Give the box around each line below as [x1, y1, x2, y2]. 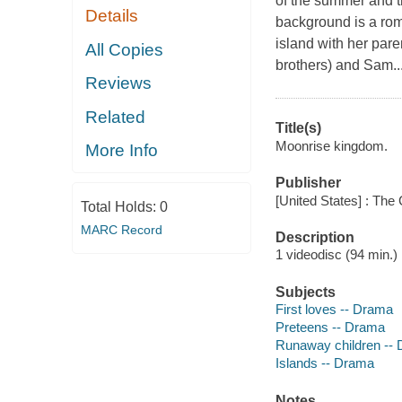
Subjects [275, 284, 336, 300]
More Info [85, 141, 159, 161]
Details [85, 6, 139, 26]
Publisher [275, 175, 341, 191]
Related [85, 107, 146, 127]
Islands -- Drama [275, 355, 374, 371]
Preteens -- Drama [275, 319, 385, 336]
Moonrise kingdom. [275, 137, 388, 153]
